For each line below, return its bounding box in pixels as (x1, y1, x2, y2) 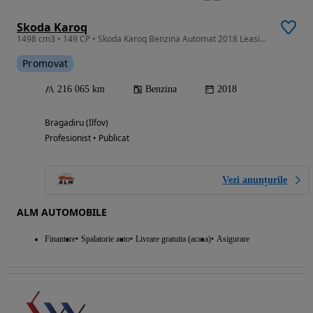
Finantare (45, 233, 75, 244)
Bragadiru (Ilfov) (45, 116, 108, 129)
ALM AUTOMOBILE (17, 205, 107, 219)
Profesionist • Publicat (45, 131, 129, 144)
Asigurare (217, 233, 249, 244)
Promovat (22, 56, 68, 70)
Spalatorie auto (81, 233, 130, 244)
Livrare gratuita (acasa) (136, 233, 211, 244)
